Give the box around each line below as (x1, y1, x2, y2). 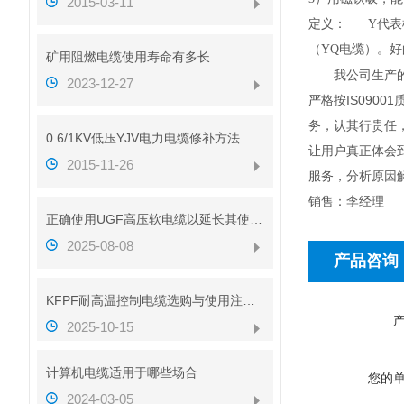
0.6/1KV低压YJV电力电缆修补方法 (46, 131, 241, 145)
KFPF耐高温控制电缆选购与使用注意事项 (243, 293, 256, 308)
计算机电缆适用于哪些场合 (46, 365, 198, 380)
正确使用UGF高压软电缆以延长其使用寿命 (250, 212, 263, 226)
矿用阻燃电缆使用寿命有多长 (46, 50, 211, 64)
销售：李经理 (308, 194, 384, 208)
